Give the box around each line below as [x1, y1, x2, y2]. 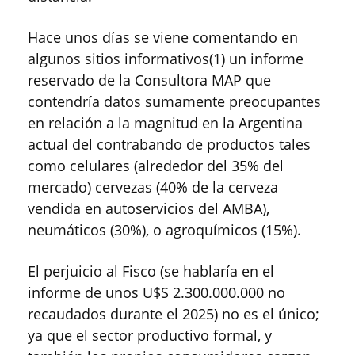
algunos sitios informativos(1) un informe [28, 49, 303, 69]
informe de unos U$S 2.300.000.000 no [28, 283, 285, 303]
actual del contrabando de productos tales [28, 135, 311, 155]
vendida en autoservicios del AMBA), [28, 199, 269, 219]
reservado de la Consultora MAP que [28, 71, 271, 90]
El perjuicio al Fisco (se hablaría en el [28, 261, 274, 281]
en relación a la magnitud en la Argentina [28, 113, 303, 133]
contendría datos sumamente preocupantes [28, 92, 321, 112]
